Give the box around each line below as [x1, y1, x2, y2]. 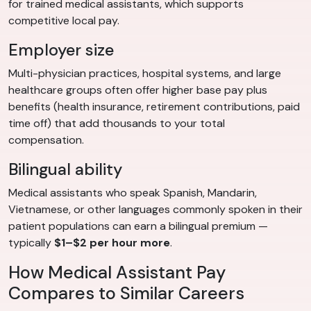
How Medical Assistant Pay [8, 260, 226, 284]
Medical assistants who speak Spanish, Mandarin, [8, 185, 257, 200]
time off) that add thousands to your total [8, 115, 225, 131]
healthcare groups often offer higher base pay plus [8, 82, 267, 97]
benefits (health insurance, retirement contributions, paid [8, 99, 300, 114]
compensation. [8, 132, 84, 147]
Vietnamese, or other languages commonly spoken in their [8, 201, 303, 217]
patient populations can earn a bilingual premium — [8, 218, 268, 233]
